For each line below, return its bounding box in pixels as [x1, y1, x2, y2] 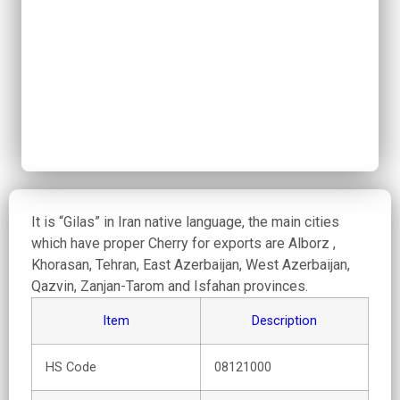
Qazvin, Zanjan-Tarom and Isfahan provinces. [31, 278, 308, 295]
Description [252, 313, 317, 329]
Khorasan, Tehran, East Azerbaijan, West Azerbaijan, [31, 256, 350, 273]
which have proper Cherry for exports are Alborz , [31, 235, 336, 252]
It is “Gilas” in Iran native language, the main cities [31, 213, 339, 230]
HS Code [46, 360, 96, 375]
